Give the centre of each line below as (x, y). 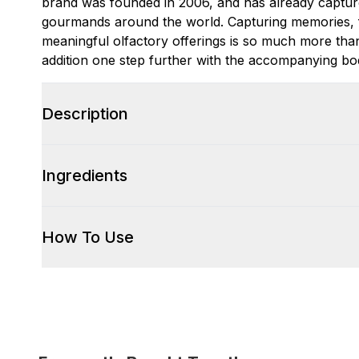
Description (85, 114)
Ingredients (85, 175)
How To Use (88, 237)
